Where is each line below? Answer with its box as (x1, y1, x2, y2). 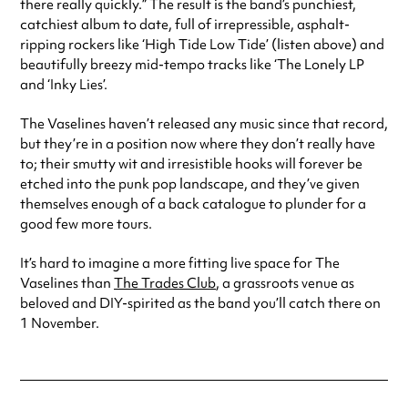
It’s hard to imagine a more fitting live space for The (20, 253, 340, 272)
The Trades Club (114, 273, 216, 292)
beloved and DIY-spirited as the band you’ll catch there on (20, 293, 381, 312)
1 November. (20, 313, 99, 332)
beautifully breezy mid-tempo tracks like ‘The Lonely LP (20, 55, 364, 74)
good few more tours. (20, 214, 152, 233)
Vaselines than (20, 273, 114, 292)
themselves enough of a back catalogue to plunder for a (20, 194, 366, 213)
